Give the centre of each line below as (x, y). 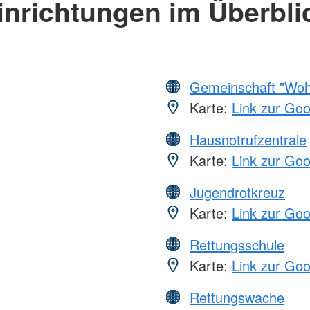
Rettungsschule (237, 245)
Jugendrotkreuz (237, 192)
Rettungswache (237, 298)
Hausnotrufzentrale (248, 140)
